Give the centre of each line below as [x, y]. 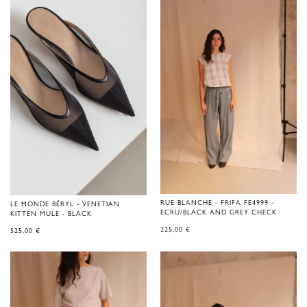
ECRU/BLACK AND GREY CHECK [219, 212]
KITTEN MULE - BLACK [51, 213]
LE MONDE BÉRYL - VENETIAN [65, 204]
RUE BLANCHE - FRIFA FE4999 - [217, 202]
